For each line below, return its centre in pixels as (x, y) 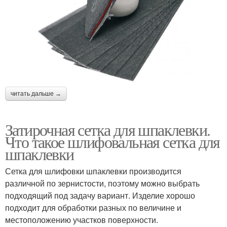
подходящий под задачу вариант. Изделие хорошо (100, 195)
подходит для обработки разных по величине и (93, 207)
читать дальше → (36, 93)
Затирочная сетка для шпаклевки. (108, 129)
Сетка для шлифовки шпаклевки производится (93, 171)
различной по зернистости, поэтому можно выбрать (102, 183)
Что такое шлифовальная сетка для (112, 141)
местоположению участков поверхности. (82, 219)
